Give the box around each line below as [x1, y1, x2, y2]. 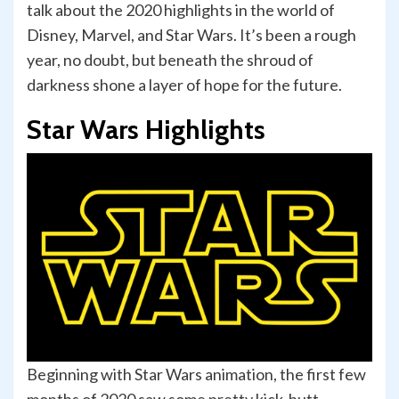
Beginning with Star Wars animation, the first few [27, 364, 366, 385]
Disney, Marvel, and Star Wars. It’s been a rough [27, 25, 356, 45]
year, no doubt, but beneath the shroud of [27, 50, 313, 70]
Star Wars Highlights [27, 113, 265, 147]
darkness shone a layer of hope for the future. [27, 75, 342, 95]
